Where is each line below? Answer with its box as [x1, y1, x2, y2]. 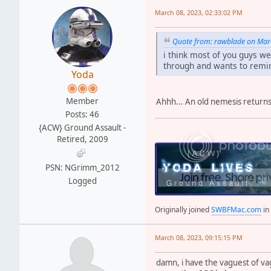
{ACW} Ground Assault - [39, 122, 126, 133]
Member [66, 95, 99, 106]
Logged [68, 175, 97, 186]
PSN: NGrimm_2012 [45, 162, 120, 173]
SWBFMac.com [211, 204, 261, 215]
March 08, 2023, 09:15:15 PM [155, 233, 243, 243]
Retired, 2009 [56, 133, 108, 145]
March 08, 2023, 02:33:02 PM [155, 7, 243, 17]
